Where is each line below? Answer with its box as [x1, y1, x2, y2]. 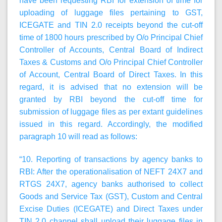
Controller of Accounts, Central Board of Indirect [19, 45, 203, 54]
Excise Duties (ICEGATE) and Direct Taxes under [19, 204, 203, 213]
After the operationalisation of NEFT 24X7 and [35, 167, 203, 176]
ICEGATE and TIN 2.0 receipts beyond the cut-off [19, 20, 203, 29]
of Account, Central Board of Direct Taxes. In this [19, 70, 203, 79]
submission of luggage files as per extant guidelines [19, 107, 203, 116]
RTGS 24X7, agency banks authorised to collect [19, 179, 203, 188]
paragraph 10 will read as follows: [19, 132, 137, 141]
